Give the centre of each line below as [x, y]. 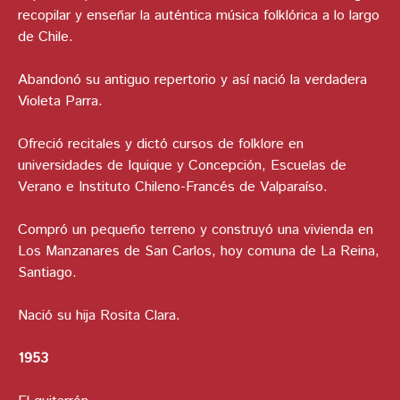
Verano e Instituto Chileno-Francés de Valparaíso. [173, 187]
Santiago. [47, 273]
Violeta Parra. [60, 102]
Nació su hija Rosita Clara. [99, 316]
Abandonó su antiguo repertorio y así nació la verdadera [192, 80]
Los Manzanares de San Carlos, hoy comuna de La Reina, [199, 252]
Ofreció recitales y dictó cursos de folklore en [161, 145]
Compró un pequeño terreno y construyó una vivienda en [196, 230]
